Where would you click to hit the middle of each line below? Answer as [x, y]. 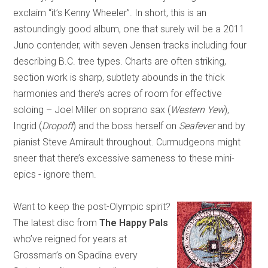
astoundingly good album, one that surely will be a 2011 [129, 29]
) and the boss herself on [126, 126]
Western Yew [198, 109]
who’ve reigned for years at [70, 239]
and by [230, 126]
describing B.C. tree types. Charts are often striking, [120, 61]
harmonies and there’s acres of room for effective [118, 93]
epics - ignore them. [55, 174]
